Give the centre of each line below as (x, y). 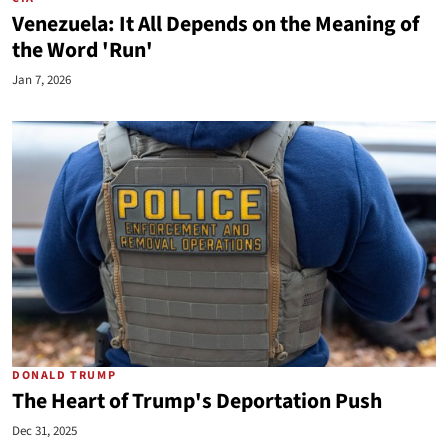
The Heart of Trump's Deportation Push (197, 401)
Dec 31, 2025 (44, 431)
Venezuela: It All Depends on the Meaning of (215, 24)
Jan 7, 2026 (41, 80)
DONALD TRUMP (64, 375)
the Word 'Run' (82, 50)
